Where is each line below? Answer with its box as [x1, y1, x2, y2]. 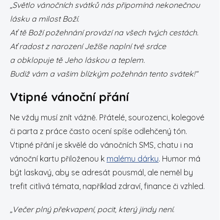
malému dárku [107, 154, 159, 164]
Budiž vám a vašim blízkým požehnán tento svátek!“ [10, 69, 198, 79]
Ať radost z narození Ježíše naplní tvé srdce [10, 41, 166, 51]
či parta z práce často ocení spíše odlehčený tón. [10, 126, 187, 136]
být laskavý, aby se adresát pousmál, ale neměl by [10, 167, 193, 177]
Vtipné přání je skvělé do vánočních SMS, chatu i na [10, 140, 193, 150]
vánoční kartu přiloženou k [10, 154, 107, 164]
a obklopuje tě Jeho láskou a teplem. [10, 55, 145, 65]
